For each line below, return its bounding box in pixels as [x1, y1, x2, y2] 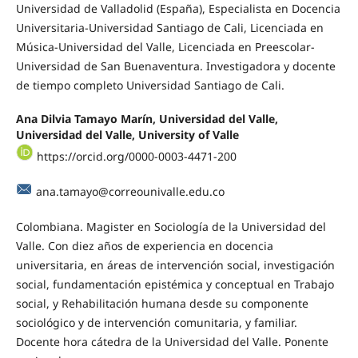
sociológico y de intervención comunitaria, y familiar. [15, 314, 297, 330]
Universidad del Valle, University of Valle [15, 126, 239, 142]
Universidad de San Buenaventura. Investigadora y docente [15, 58, 336, 74]
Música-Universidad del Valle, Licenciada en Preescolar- [15, 38, 315, 54]
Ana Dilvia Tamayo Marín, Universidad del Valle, [15, 110, 278, 126]
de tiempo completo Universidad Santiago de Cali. [15, 77, 284, 93]
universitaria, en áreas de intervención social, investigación [15, 257, 335, 272]
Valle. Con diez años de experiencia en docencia [15, 237, 273, 253]
